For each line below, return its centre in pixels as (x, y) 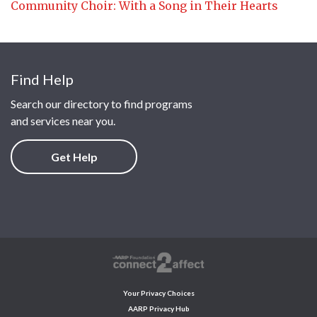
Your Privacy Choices (158, 293)
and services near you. (63, 120)
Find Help (42, 79)
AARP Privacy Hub (158, 309)
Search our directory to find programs (102, 103)
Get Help (74, 156)
